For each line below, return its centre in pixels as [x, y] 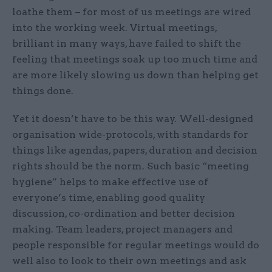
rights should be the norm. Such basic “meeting [131, 166]
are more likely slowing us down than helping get [135, 75]
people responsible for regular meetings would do [136, 245]
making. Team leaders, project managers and [122, 229]
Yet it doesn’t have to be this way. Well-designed [133, 119]
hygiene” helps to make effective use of [110, 182]
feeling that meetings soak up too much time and [135, 59]
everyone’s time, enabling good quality [109, 198]
